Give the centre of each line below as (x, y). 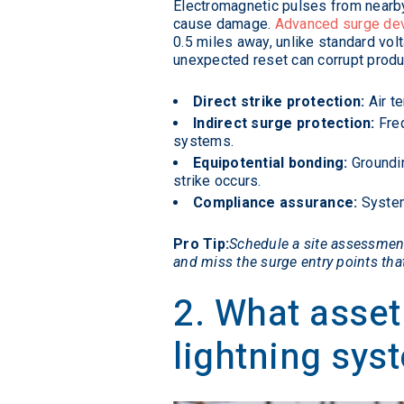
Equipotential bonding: (271, 163)
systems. (203, 142)
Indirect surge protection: (284, 124)
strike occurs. (217, 181)
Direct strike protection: (279, 102)
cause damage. (224, 24)
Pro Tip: (201, 244)
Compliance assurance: (275, 203)
